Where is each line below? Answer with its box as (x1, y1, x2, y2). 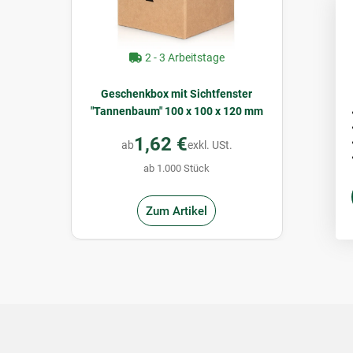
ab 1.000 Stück (143, 162, 210, 175)
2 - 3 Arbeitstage (142, 51, 225, 65)
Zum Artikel (146, 203, 207, 218)
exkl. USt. (187, 138, 232, 151)
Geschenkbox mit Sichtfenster (101, 87, 252, 101)
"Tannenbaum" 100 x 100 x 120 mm (90, 105, 263, 118)
